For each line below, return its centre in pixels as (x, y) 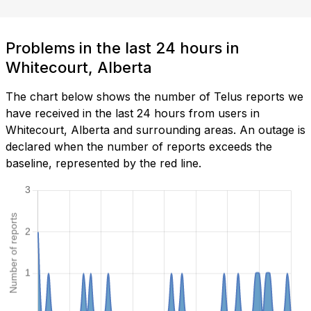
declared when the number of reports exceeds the (139, 147)
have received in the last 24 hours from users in (133, 114)
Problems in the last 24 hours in (123, 48)
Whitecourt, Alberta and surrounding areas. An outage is (155, 130)
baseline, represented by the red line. (103, 163)
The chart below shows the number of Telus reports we (154, 97)
